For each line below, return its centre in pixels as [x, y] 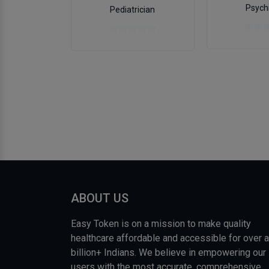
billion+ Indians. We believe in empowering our [168, 253]
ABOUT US [100, 198]
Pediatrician [133, 9]
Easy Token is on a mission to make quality [161, 224]
